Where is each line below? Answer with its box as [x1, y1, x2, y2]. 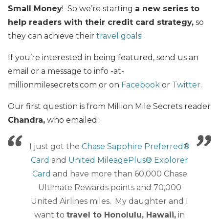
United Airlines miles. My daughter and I [31, 196, 188, 206]
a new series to [135, 3, 199, 13]
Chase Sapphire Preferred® [82, 141, 190, 151]
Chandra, [8, 115, 45, 125]
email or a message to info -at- [8, 66, 124, 76]
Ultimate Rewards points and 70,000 [38, 182, 181, 192]
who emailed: [45, 115, 99, 125]
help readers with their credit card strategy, [8, 17, 194, 27]
